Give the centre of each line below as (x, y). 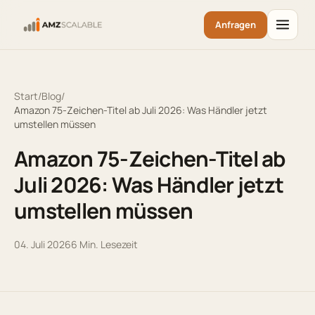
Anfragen (236, 24)
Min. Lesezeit (108, 244)
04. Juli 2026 (43, 244)
